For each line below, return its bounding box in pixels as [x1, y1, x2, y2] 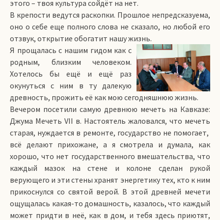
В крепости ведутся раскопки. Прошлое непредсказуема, [10, 10, 210, 20]
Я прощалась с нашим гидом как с [10, 45, 132, 55]
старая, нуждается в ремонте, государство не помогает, [10, 128, 210, 137]
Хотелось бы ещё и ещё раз [10, 69, 132, 79]
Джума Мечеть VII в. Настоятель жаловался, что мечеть [10, 116, 210, 126]
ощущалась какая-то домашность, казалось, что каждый [10, 198, 210, 208]
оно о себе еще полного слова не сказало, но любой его [10, 22, 210, 31]
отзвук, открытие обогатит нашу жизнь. [10, 33, 152, 43]
